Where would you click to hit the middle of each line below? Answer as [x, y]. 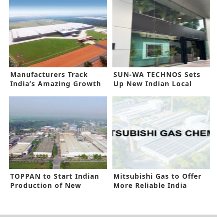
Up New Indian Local [153, 84]
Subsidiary [133, 93]
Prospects [29, 93]
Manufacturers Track [49, 75]
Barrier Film [33, 195]
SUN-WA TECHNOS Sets [157, 75]
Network [130, 195]
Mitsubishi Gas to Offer [158, 176]
